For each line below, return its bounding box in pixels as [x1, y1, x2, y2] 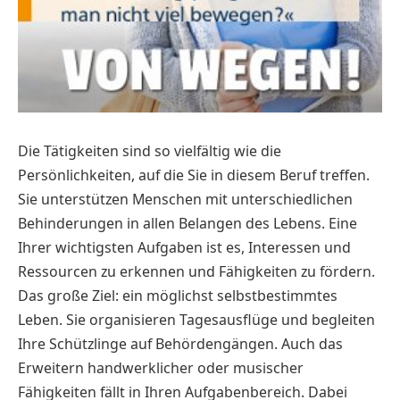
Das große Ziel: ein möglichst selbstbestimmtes [18, 285, 337, 305]
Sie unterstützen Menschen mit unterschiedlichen [18, 188, 353, 209]
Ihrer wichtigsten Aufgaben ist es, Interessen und [18, 237, 351, 257]
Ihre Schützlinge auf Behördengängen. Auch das [18, 333, 343, 354]
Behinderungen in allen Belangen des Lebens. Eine [18, 212, 357, 233]
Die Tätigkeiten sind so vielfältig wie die [18, 140, 281, 161]
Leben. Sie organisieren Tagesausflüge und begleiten [18, 309, 375, 329]
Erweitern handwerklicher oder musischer [18, 357, 304, 378]
